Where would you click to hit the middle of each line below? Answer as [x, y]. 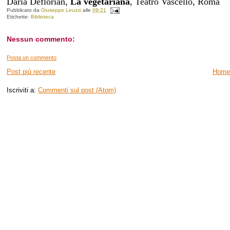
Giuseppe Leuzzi [61, 10]
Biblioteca [43, 16]
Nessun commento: [41, 39]
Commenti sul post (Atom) [77, 90]
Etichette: [19, 16]
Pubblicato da [24, 10]
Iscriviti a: [23, 90]
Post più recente [31, 71]
